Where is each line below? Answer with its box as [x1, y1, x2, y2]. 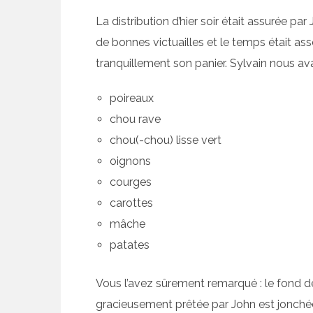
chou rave [110, 112, 161, 126]
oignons [110, 154, 151, 168]
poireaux [110, 91, 154, 105]
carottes [110, 196, 153, 210]
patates [110, 238, 150, 252]
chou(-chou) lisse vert [110, 133, 221, 147]
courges [110, 175, 152, 189]
